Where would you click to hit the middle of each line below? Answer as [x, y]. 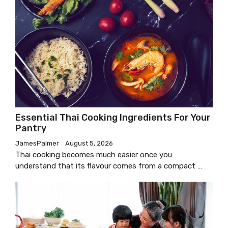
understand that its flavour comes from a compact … [109, 166]
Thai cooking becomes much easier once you [94, 154]
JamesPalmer [37, 143]
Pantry [31, 128]
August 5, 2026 [89, 143]
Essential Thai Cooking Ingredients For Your [113, 117]
